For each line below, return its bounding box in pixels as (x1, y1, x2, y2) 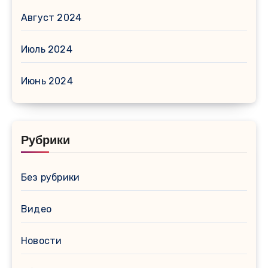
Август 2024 (21, 12, 82, 24)
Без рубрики (21, 172, 80, 184)
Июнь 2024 (21, 75, 73, 87)
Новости (21, 235, 62, 247)
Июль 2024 (21, 44, 72, 56)
